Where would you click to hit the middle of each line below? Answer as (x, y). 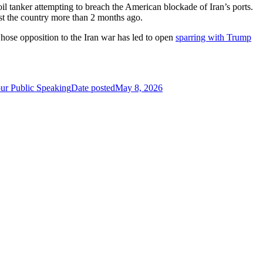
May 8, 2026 (139, 87)
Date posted (93, 87)
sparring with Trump (213, 37)
